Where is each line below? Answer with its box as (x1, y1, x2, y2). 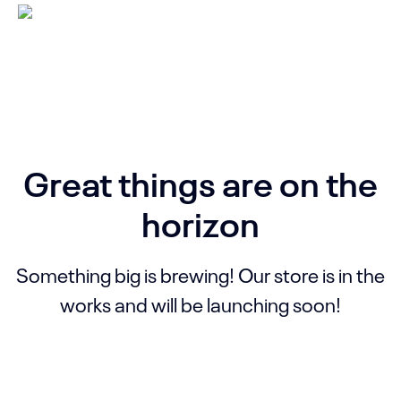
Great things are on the (23, 158, 378, 204)
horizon (141, 199, 260, 244)
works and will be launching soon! (60, 290, 341, 317)
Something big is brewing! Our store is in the (16, 260, 385, 287)
